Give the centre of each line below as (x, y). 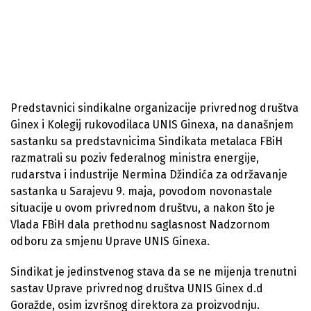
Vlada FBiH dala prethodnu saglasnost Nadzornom (140, 224)
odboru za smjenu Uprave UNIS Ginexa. (110, 241)
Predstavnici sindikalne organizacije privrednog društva (154, 108)
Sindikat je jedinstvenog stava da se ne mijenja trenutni (153, 271)
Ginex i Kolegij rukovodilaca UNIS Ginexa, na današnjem (152, 124)
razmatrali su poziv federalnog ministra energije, (135, 158)
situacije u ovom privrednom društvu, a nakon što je (143, 208)
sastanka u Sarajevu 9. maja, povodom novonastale (141, 191)
